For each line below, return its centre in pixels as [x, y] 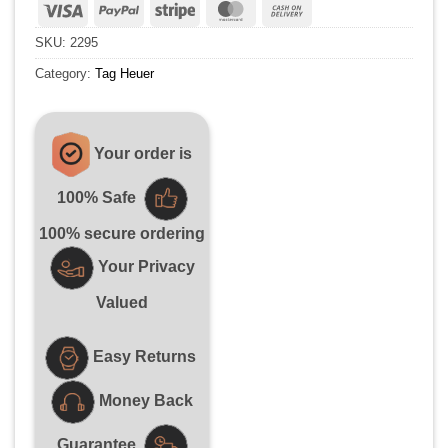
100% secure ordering [122, 234]
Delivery [335, 59]
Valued [122, 303]
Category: [65, 74]
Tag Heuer [124, 74]
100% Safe [96, 198]
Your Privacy [144, 267]
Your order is [143, 153]
